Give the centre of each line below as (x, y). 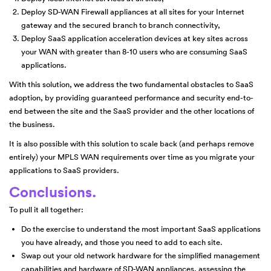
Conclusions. (53, 192)
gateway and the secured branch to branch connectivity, (121, 25)
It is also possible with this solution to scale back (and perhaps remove (132, 144)
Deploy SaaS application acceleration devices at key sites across (135, 39)
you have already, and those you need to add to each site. (122, 243)
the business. (32, 125)
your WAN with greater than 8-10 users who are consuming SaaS (134, 52)
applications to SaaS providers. (64, 171)
